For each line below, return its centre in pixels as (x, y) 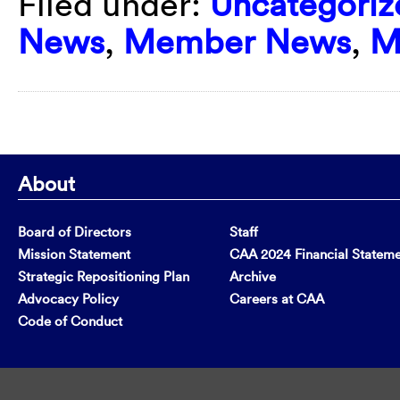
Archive (253, 276)
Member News (237, 41)
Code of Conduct (70, 321)
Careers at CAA (277, 298)
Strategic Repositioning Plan (104, 276)
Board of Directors (75, 231)
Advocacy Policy (68, 298)
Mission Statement (74, 254)
